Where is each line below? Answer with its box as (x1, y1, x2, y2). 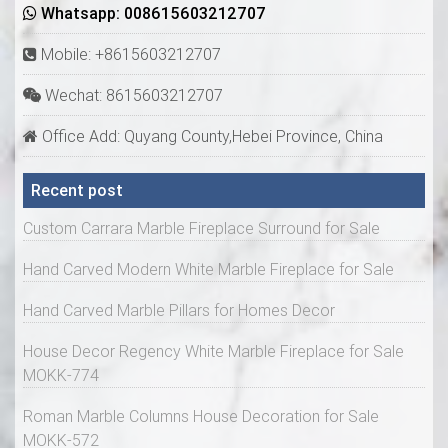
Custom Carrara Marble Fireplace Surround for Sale (23, 218, 380, 239)
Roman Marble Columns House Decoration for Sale (23, 406, 379, 427)
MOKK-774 (23, 365, 99, 386)
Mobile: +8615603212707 (37, 44, 221, 65)
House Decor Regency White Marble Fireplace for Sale (23, 341, 404, 362)
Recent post (31, 180, 123, 201)
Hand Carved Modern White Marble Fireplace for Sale (23, 259, 394, 280)
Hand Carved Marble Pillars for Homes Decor (23, 300, 335, 321)
